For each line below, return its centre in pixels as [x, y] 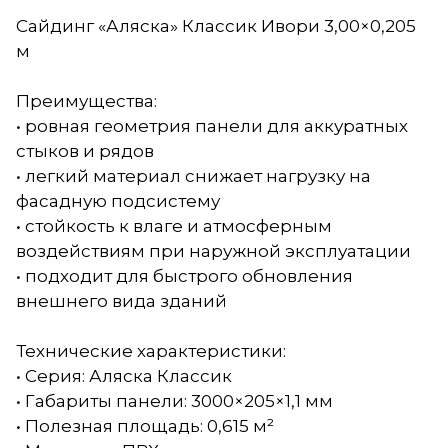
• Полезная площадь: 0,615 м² [145, 425]
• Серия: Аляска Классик [124, 375]
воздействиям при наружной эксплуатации [213, 250]
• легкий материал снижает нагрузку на [193, 175]
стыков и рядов [85, 150]
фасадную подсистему [118, 200]
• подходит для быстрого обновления [184, 275]
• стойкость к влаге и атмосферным [174, 225]
